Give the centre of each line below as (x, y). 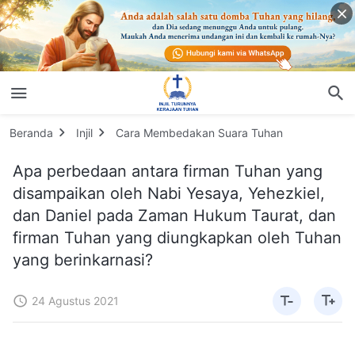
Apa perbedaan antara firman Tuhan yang (168, 171)
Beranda (31, 132)
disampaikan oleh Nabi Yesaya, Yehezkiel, (169, 193)
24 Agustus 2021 (75, 300)
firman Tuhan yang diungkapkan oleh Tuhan (177, 237)
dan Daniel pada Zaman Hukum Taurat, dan (174, 215)
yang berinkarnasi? (83, 260)
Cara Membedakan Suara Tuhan (199, 132)
